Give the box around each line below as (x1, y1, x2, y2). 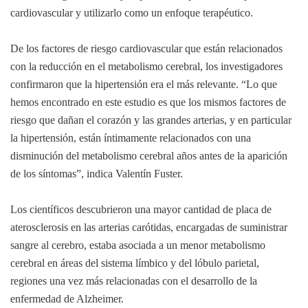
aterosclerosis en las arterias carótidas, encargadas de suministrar (10, 221, 287, 234)
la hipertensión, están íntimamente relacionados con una (10, 132, 251, 144)
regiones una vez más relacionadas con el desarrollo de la (10, 275, 257, 287)
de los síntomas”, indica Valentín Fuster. (10, 168, 183, 180)
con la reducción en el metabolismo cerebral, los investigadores (10, 60, 283, 73)
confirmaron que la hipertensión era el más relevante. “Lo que (10, 78, 277, 91)
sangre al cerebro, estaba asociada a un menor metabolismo (10, 239, 265, 252)
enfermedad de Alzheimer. (10, 293, 124, 305)
